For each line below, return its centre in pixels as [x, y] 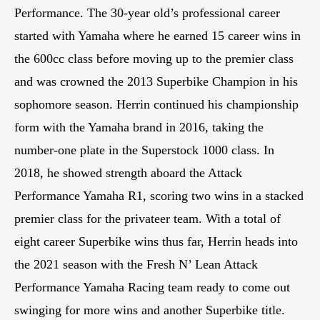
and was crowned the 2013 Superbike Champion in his [156, 81]
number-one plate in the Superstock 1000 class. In [144, 150]
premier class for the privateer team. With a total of [147, 218]
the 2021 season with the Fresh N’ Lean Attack [136, 264]
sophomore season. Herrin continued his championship [156, 104]
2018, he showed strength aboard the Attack [128, 172]
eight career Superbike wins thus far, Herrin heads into [156, 241]
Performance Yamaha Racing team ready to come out [152, 287]
